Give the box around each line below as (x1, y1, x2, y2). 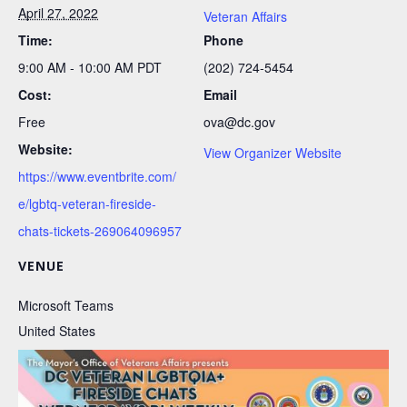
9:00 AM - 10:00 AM (18, 57, 137, 76)
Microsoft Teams (18, 295, 114, 314)
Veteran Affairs (203, 6, 287, 25)
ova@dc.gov (203, 112, 275, 131)
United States (18, 321, 95, 340)
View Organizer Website (203, 143, 342, 162)
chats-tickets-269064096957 (18, 221, 182, 240)
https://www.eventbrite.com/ (18, 166, 176, 185)
